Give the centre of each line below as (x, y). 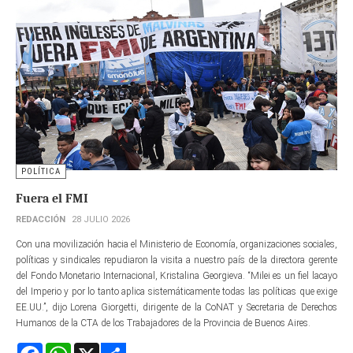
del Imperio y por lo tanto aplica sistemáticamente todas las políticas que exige (176, 292)
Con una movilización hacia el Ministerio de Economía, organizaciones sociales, (176, 245)
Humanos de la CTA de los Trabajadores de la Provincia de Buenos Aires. (163, 323)
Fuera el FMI (52, 199)
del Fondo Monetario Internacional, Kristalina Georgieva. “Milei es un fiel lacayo (176, 276)
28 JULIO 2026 (101, 220)
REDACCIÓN (41, 220)
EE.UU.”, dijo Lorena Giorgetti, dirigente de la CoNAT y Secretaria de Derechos (176, 308)
